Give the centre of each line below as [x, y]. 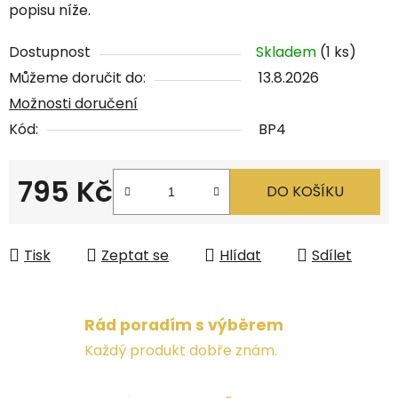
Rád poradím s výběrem [184, 326]
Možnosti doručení [73, 103]
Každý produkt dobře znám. [181, 351]
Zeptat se [135, 255]
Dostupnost [50, 52]
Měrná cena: [60, 219]
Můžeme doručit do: [77, 77]
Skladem [288, 52]
